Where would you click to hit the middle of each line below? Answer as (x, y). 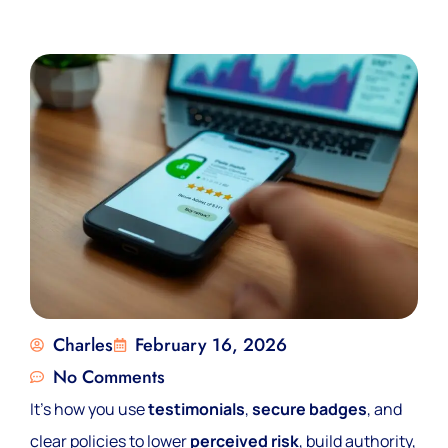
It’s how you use (89, 409)
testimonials (196, 409)
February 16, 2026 (211, 345)
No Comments (108, 377)
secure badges (309, 409)
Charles (82, 345)
